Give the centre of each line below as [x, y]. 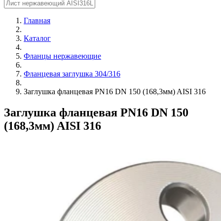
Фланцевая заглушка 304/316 [72, 74]
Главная [37, 20]
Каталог [37, 38]
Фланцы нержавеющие [62, 56]
